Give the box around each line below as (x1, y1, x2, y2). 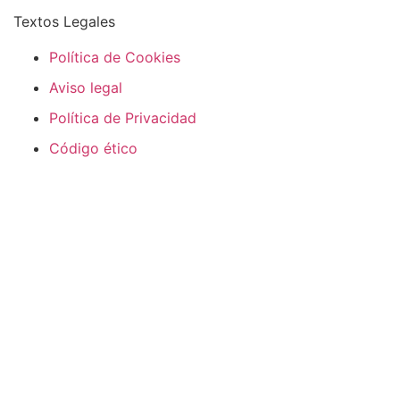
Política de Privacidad (49, 108, 196, 127)
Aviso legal (49, 78, 122, 96)
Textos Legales (13, 12, 115, 30)
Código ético (49, 138, 137, 157)
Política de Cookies (49, 47, 180, 66)
